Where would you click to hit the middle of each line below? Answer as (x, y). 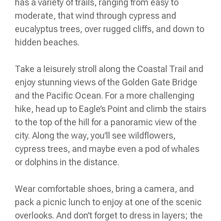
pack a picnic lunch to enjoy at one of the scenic (108, 202)
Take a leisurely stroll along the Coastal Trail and (109, 69)
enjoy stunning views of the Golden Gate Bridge (106, 82)
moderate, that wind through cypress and (95, 16)
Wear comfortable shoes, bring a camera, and (104, 189)
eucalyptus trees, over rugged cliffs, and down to (110, 29)
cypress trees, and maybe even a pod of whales (107, 149)
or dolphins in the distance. (67, 162)
